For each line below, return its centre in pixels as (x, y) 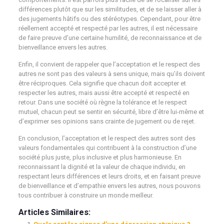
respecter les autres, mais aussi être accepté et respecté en (104, 93)
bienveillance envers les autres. (63, 47)
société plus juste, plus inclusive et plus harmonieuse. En (100, 157)
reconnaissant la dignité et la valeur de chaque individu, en (102, 167)
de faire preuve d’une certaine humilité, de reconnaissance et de (110, 38)
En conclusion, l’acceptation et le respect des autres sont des (107, 138)
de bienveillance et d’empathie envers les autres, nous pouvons (109, 186)
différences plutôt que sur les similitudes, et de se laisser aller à (110, 9)
